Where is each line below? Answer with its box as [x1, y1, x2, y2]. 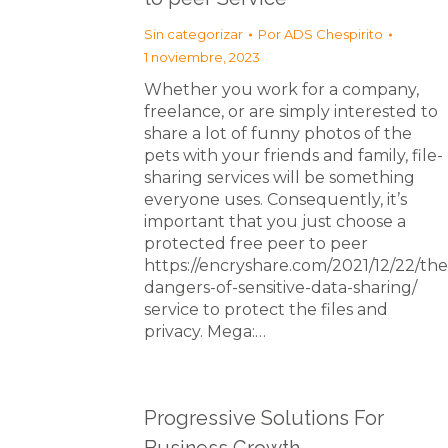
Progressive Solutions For [144, 406, 384, 430]
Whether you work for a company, [144, 80, 419, 99]
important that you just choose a [144, 212, 406, 231]
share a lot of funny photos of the [144, 124, 412, 143]
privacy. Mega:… [144, 322, 266, 341]
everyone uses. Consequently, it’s [144, 190, 407, 209]
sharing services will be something [144, 168, 415, 187]
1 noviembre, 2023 [144, 49, 260, 65]
